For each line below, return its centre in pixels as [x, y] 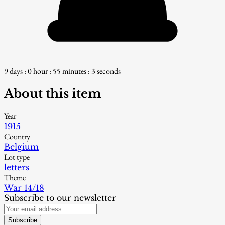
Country [17, 137]
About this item [53, 93]
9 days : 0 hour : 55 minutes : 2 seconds [62, 71]
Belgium [21, 147]
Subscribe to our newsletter [60, 198]
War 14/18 [24, 188]
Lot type [17, 157]
